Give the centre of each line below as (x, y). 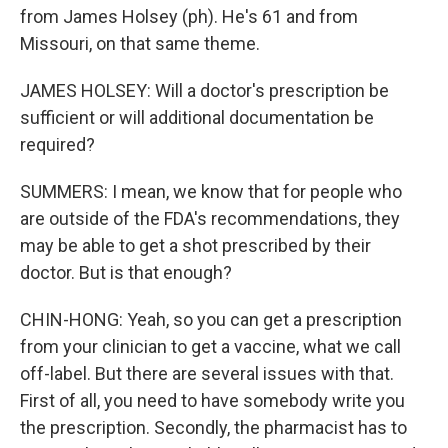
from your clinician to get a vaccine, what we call (210, 346)
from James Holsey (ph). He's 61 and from (189, 16)
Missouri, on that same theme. (140, 43)
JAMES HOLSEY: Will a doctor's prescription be (204, 90)
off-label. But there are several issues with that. (207, 373)
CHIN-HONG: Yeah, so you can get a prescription (211, 319)
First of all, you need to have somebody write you (212, 400)
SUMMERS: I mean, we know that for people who (211, 191)
